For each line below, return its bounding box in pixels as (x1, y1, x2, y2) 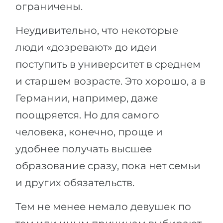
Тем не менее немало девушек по (15, 201, 191, 213)
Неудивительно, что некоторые (15, 24, 178, 36)
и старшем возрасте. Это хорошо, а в (15, 75, 206, 87)
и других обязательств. (15, 177, 134, 189)
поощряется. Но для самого (15, 109, 159, 121)
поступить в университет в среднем (15, 58, 201, 70)
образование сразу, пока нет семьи (15, 160, 201, 172)
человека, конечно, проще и (15, 126, 163, 138)
